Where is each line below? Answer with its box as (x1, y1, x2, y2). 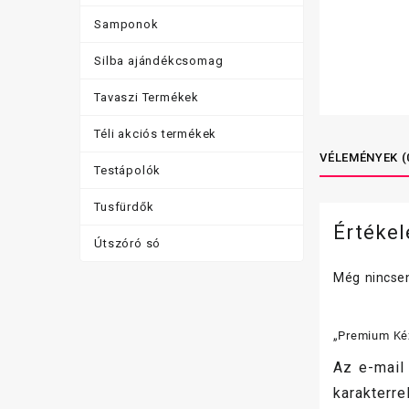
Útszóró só (94, 236, 162, 250)
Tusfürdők (94, 199, 154, 214)
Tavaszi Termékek (94, 89, 200, 104)
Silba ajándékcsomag (94, 53, 224, 68)
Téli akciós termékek (94, 126, 217, 141)
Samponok (94, 16, 159, 31)
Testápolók (94, 163, 162, 177)
